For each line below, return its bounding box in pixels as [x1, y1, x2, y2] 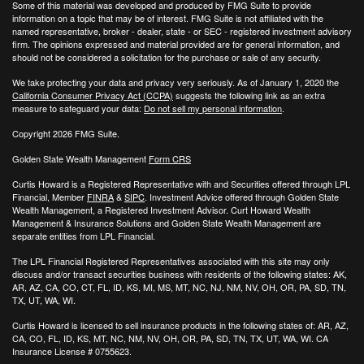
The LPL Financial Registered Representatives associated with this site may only [12, 253, 330, 267]
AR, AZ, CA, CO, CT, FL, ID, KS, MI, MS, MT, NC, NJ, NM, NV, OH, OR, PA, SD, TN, [12, 279, 346, 293]
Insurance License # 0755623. [12, 344, 132, 357]
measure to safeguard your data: [12, 101, 144, 115]
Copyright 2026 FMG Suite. [12, 126, 119, 140]
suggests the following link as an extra [173, 88, 325, 102]
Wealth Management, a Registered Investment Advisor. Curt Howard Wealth [12, 202, 310, 216]
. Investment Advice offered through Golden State [145, 189, 339, 203]
